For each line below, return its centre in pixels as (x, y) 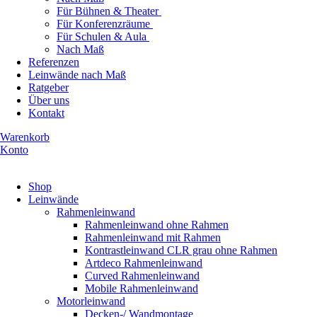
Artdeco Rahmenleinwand (144, 263)
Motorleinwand (91, 301)
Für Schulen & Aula (103, 37)
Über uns (49, 100)
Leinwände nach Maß (77, 75)
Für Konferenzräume (105, 24)
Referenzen (54, 62)
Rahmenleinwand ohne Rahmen (157, 225)
